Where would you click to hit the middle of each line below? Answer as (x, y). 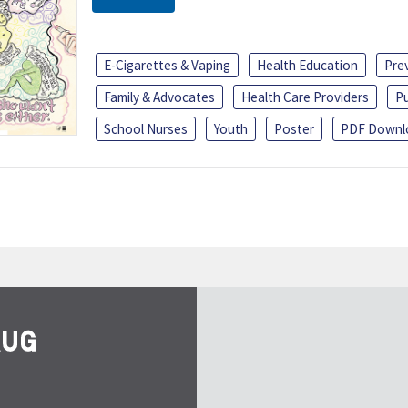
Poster (294, 128)
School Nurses (146, 128)
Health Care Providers (305, 97)
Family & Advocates (159, 97)
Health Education (307, 65)
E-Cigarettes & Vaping (167, 65)
